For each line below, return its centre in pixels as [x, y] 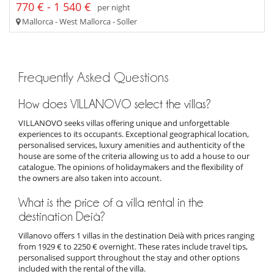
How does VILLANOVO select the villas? [115, 104]
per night [114, 7]
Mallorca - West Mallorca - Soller [79, 22]
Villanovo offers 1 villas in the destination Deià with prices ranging [136, 236]
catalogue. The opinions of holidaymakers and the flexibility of [131, 167]
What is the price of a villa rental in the [111, 203]
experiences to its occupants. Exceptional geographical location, [134, 134]
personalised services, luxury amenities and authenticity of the [131, 145]
